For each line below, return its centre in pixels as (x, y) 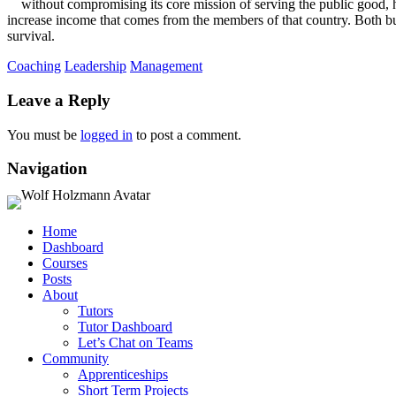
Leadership (95, 66)
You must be (44, 134)
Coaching (34, 66)
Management (166, 66)
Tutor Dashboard (125, 326)
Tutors (95, 310)
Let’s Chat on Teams (135, 342)
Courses (65, 263)
